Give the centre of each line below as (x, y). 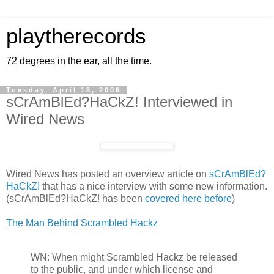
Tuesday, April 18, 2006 (64, 90)
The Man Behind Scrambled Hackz (82, 223)
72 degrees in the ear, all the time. (79, 61)
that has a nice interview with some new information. (154, 186)
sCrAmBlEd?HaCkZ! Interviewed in (119, 102)
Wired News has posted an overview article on (108, 174)
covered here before (188, 198)
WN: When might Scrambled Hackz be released (134, 257)
